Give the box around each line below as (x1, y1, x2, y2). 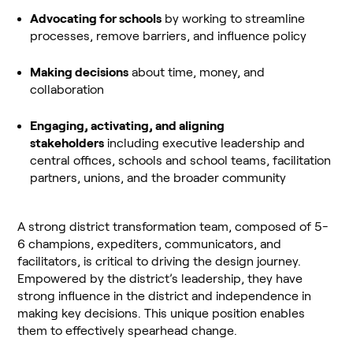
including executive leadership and (104, 136, 306, 150)
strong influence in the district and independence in (17, 289, 312, 303)
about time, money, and (128, 65, 266, 80)
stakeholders (30, 136, 105, 150)
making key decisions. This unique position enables (17, 307, 306, 321)
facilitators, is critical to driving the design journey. (17, 255, 302, 269)
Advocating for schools (30, 12, 162, 26)
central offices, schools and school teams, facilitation (30, 154, 332, 168)
